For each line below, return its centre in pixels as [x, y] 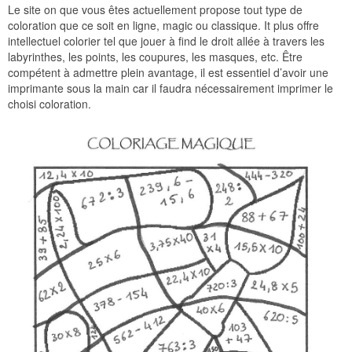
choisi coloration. [49, 103]
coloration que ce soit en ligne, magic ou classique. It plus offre [163, 25]
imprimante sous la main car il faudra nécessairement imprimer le [170, 88]
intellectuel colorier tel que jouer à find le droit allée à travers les [166, 40]
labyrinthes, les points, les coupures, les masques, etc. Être [155, 56]
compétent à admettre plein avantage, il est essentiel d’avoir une [168, 72]
